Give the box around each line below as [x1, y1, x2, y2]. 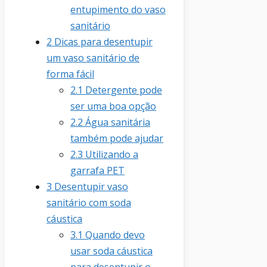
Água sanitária [83, 115, 150, 129]
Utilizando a [83, 147, 138, 161]
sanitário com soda [46, 195, 131, 209]
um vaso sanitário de [46, 51, 139, 64]
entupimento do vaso [70, 2, 166, 16]
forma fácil [46, 67, 94, 80]
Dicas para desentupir [52, 35, 153, 48]
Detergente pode [83, 83, 162, 97]
